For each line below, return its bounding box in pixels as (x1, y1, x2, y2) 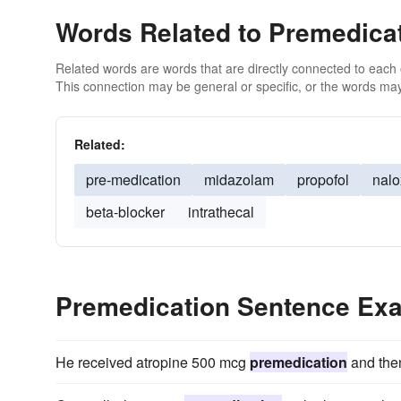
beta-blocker (86, 201, 165, 222)
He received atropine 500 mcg (55, 352, 250, 372)
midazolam (204, 169, 274, 190)
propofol (297, 169, 349, 190)
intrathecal (188, 201, 254, 222)
